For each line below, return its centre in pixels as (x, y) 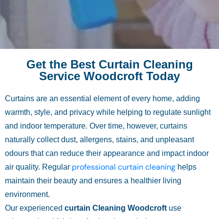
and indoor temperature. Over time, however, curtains (96, 126)
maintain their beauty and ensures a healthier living (93, 181)
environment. (27, 194)
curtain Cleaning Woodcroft (116, 208)
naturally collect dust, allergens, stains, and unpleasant (99, 140)
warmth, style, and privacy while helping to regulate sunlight (108, 112)
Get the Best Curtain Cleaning (109, 64)
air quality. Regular (38, 167)
